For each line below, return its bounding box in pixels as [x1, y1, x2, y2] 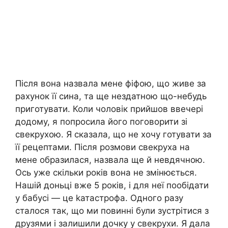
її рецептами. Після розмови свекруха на [15, 141, 190, 152]
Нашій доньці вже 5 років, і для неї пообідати [15, 180, 209, 190]
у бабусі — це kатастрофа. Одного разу [15, 192, 183, 203]
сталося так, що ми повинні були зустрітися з [15, 205, 209, 216]
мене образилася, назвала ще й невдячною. [15, 154, 205, 165]
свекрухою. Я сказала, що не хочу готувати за [15, 129, 212, 139]
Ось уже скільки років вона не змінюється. [15, 167, 197, 178]
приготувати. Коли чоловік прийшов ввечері [15, 103, 203, 114]
